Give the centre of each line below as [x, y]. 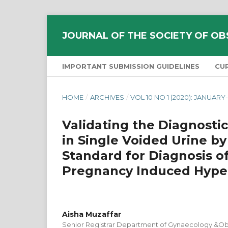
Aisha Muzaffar [92, 214]
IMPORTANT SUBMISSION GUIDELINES [131, 66]
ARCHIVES [107, 97]
